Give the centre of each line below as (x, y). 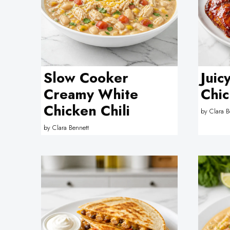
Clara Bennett (70, 127)
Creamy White (91, 94)
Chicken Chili (87, 111)
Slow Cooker (86, 78)
